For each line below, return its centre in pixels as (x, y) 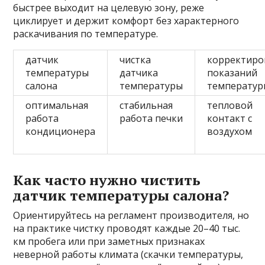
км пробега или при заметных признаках (109, 242)
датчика (139, 73)
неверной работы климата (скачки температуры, (128, 255)
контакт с (230, 119)
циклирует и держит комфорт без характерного (126, 21)
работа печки (151, 119)
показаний (232, 73)
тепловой (230, 106)
